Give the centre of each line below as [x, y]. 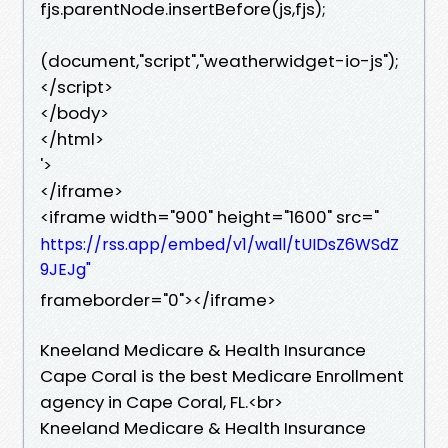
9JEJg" [65, 269]
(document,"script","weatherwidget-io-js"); [219, 60]
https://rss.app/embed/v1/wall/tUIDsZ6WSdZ [219, 244]
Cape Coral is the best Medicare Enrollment [222, 375]
